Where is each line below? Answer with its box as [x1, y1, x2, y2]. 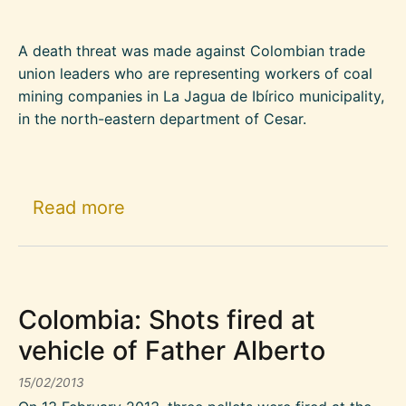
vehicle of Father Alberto [18, 334, 325, 367]
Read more [33, 196, 125, 218]
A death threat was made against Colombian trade [18, 42, 365, 61]
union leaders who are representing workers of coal [18, 64, 372, 83]
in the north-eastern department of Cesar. [18, 110, 306, 129]
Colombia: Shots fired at [18, 304, 315, 336]
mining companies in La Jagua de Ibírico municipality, [18, 87, 384, 106]
